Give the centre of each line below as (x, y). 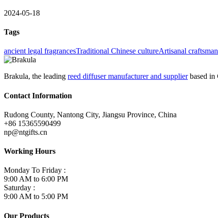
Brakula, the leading (36, 76)
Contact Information (38, 95)
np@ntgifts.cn (26, 132)
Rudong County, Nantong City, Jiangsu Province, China (90, 114)
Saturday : (19, 188)
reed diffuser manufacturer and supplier (128, 76)
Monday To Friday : (35, 170)
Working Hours (30, 151)
